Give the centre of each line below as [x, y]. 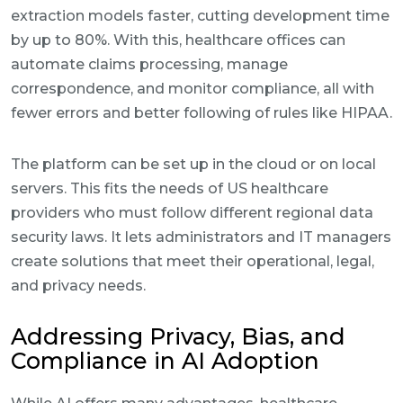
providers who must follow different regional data [192, 213]
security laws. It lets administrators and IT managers [201, 237]
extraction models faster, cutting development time [200, 16]
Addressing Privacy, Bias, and [178, 336]
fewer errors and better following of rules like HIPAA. [201, 113]
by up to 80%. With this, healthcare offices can [178, 40]
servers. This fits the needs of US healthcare [170, 188]
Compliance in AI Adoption [165, 361]
